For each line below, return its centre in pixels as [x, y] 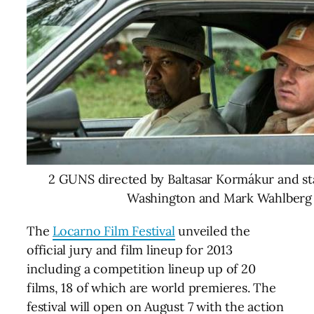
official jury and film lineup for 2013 [130, 250]
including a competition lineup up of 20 [141, 268]
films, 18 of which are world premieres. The [151, 287]
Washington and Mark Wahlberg [219, 198]
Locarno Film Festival [114, 231]
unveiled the [212, 231]
